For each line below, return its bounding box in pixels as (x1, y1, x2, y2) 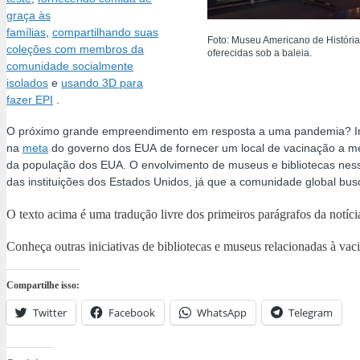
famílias (6, 26, 46, 39)
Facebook (108, 305, 155, 321)
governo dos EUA (67, 141, 160, 155)
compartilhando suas (52, 26, 158, 39)
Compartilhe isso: (6, 280, 80, 292)
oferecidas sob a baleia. (207, 47, 313, 59)
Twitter (33, 305, 67, 321)
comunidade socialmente (6, 59, 133, 73)
